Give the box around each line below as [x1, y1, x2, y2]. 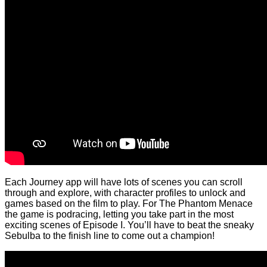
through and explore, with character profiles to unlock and [5, 187, 246, 198]
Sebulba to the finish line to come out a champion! [5, 230, 215, 241]
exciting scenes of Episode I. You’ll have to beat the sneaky [5, 219, 254, 230]
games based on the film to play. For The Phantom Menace [5, 198, 253, 209]
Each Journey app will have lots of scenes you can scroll [5, 176, 243, 187]
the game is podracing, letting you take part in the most [5, 209, 234, 219]
